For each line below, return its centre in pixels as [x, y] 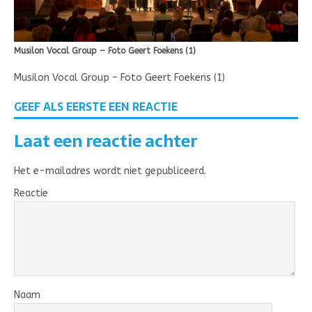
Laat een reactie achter [106, 141]
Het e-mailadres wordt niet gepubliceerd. [110, 171]
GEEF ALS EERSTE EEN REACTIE [96, 107]
